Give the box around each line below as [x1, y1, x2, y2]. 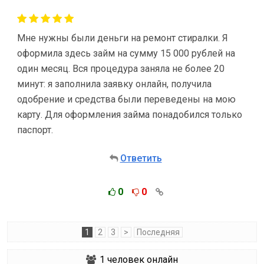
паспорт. [17, 124, 53, 136]
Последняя [136, 227, 180, 237]
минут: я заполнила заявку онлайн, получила [17, 78, 212, 90]
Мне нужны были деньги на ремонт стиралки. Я [17, 32, 228, 44]
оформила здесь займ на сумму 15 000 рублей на [17, 48, 235, 59]
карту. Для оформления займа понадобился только [17, 109, 242, 120]
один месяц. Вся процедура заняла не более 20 [17, 63, 225, 74]
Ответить [120, 153, 162, 164]
